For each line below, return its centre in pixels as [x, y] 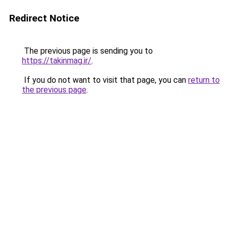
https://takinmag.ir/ [57, 61]
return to [204, 80]
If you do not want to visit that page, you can [105, 80]
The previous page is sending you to [87, 51]
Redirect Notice [44, 18]
